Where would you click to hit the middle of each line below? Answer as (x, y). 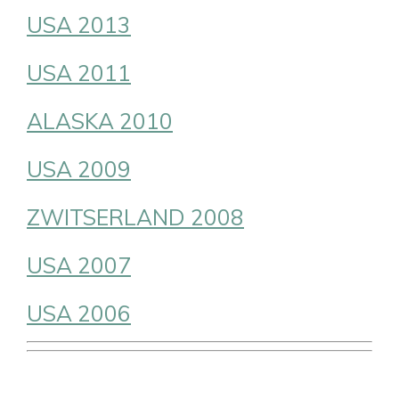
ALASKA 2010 (100, 120)
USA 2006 (79, 313)
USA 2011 (79, 72)
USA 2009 (79, 168)
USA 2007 (79, 265)
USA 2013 (79, 24)
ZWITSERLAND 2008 (135, 216)
